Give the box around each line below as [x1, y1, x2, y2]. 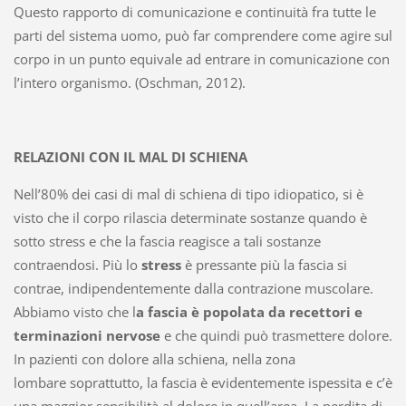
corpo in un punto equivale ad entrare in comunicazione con [13, 49, 390, 68]
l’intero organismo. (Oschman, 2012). [13, 72, 267, 92]
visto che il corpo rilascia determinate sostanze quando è [13, 208, 367, 227]
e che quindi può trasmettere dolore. [163, 325, 392, 344]
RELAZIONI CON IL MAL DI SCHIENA [13, 147, 247, 166]
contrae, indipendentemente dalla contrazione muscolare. [13, 278, 373, 297]
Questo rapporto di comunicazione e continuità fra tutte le [13, 2, 376, 21]
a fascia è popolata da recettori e [135, 302, 362, 321]
